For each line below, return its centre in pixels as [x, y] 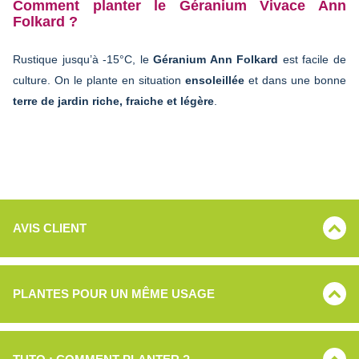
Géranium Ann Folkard [216, 59]
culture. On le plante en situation [99, 80]
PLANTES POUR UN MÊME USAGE [114, 294]
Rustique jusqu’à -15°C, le [83, 59]
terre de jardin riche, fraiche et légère [113, 101]
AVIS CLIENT [50, 228]
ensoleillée [217, 80]
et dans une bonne [297, 80]
